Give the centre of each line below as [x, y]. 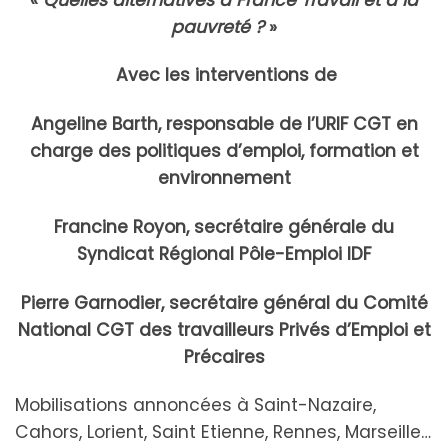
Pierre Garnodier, [94, 302]
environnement [224, 178]
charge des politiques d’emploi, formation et [224, 151]
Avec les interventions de [226, 75]
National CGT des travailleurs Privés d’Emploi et [224, 329]
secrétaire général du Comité [298, 302]
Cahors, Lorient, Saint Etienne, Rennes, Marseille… [223, 432]
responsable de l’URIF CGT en [291, 124]
